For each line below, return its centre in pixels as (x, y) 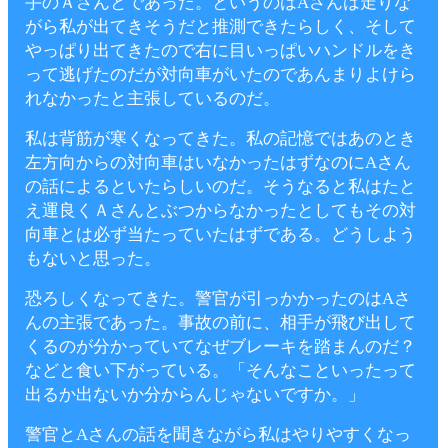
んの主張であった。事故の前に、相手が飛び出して (220, 322)
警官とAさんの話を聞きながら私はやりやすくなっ (218, 434)
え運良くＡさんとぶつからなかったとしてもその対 (220, 210)
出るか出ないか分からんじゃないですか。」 (195, 394)
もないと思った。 (93, 258)
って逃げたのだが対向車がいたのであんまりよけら (220, 74)
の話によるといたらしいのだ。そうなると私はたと (220, 186)
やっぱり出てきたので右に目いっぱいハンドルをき (220, 50)
